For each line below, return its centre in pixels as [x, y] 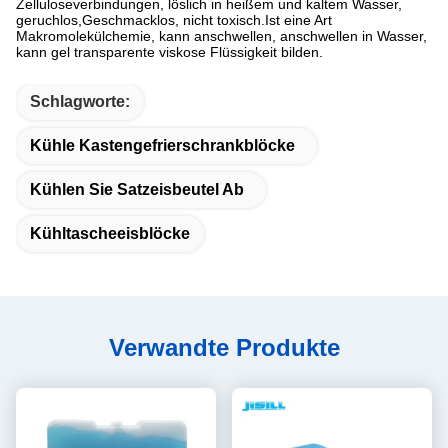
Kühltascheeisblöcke [110, 234]
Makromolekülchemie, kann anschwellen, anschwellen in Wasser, [221, 36]
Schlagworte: [80, 102]
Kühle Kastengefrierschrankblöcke [162, 146]
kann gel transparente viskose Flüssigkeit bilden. [169, 52]
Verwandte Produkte [224, 348]
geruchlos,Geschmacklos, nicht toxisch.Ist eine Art [174, 20]
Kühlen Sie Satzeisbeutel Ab [137, 190]
